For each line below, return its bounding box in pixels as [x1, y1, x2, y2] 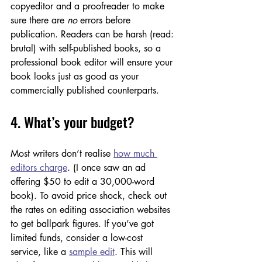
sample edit [69, 245, 115, 258]
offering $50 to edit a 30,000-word [11, 175, 157, 188]
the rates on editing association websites [11, 203, 173, 216]
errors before [77, 13, 133, 26]
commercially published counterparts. [11, 84, 159, 96]
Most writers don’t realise [11, 147, 113, 160]
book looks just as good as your [11, 70, 142, 82]
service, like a [11, 245, 69, 258]
